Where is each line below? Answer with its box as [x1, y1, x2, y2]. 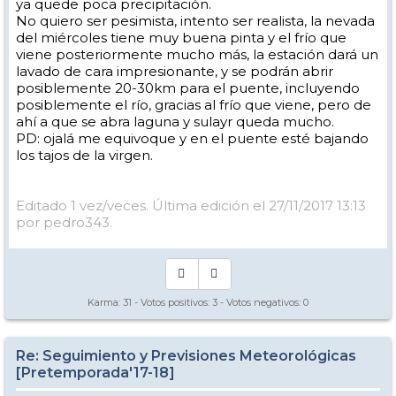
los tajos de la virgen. [16, 147, 153, 164]
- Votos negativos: [217, 296, 303, 308]
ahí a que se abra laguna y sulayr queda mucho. [16, 113, 334, 130]
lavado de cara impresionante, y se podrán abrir [16, 63, 333, 80]
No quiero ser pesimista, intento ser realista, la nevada [16, 12, 375, 29]
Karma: [88, 296, 123, 308]
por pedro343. [16, 214, 112, 231]
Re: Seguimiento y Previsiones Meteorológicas [16, 347, 356, 364]
